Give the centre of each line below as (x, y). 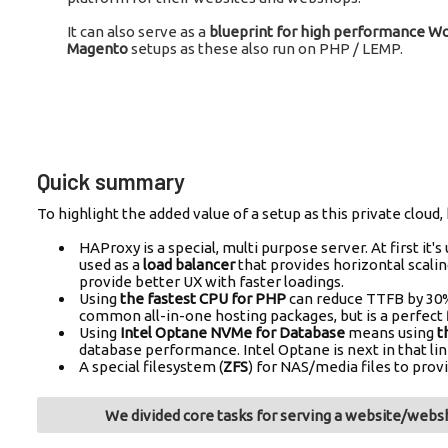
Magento (97, 48)
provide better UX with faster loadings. (211, 281)
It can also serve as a (138, 31)
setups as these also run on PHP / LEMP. (265, 48)
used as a (111, 264)
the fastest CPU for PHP (203, 298)
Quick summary (111, 181)
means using (391, 332)
